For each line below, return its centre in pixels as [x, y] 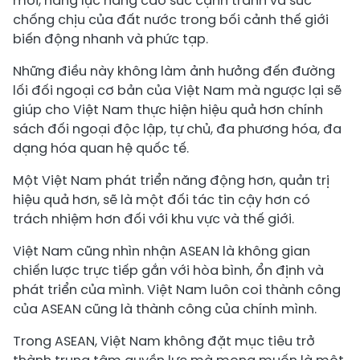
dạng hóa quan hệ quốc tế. [101, 148]
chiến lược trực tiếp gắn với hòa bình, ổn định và [168, 270]
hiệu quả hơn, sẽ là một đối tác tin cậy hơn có [162, 200]
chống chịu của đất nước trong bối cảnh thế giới [171, 20]
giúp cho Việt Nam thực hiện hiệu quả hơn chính [168, 110]
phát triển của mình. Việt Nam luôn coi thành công [177, 290]
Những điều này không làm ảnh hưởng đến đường [174, 71]
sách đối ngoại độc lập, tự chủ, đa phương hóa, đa [177, 129]
